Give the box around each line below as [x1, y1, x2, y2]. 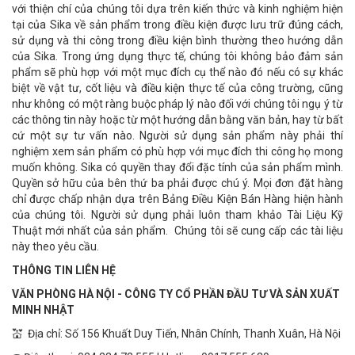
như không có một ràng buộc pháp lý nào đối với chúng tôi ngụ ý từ [12, 97, 343, 110]
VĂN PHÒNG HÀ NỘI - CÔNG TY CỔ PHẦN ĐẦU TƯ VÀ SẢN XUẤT [12, 288, 340, 300]
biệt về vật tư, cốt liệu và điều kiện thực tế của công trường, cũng [12, 82, 343, 94]
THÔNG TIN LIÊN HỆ [12, 264, 116, 277]
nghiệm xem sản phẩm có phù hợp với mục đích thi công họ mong [12, 145, 343, 158]
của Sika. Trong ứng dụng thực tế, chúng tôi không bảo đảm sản [12, 50, 343, 63]
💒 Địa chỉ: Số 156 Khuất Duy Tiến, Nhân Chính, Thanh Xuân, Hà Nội [12, 327, 341, 340]
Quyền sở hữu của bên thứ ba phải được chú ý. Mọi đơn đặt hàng [12, 177, 343, 189]
